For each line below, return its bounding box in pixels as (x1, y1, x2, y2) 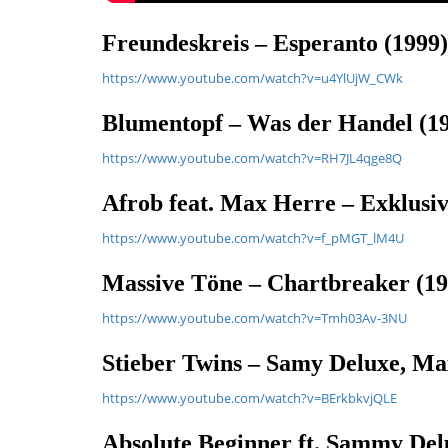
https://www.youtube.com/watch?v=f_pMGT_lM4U (102, 229, 404, 247)
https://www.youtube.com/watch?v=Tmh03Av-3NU (102, 309, 407, 327)
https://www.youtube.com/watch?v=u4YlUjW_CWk (102, 69, 403, 87)
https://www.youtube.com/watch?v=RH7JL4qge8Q (102, 149, 402, 167)
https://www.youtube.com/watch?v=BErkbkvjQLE (102, 389, 397, 407)
